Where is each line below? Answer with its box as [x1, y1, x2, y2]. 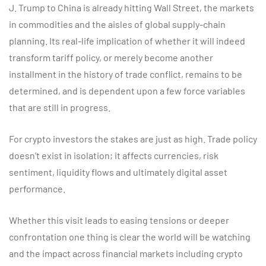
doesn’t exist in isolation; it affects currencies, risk [9, 150, 218, 161]
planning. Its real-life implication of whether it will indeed [9, 35, 245, 46]
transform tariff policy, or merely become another [9, 52, 213, 63]
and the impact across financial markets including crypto [9, 248, 243, 259]
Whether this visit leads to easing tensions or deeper [9, 214, 229, 226]
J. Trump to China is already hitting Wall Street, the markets [9, 2, 254, 13]
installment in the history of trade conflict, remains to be [9, 68, 242, 80]
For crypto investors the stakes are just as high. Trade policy [9, 133, 257, 144]
